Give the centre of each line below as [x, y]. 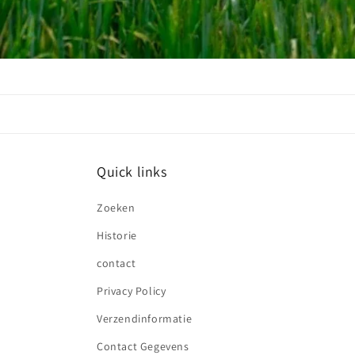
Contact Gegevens [143, 346]
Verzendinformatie [145, 319]
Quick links [132, 172]
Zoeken [116, 208]
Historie [117, 235]
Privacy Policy [132, 291]
